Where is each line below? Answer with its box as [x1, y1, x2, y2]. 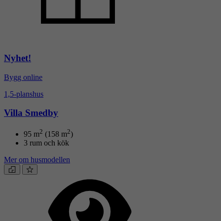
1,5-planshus [4, 89, 43, 98]
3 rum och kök [24, 139, 69, 147]
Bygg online [4, 73, 42, 81]
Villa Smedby [4, 108, 58, 118]
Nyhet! [4, 52, 31, 63]
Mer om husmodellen [4, 155, 70, 164]
